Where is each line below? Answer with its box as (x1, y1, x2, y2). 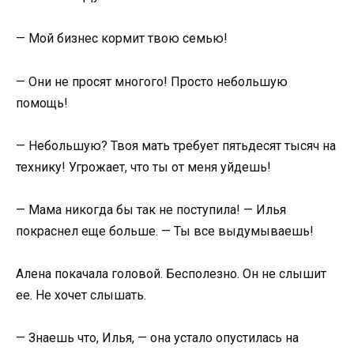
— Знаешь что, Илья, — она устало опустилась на (16, 330, 299, 346)
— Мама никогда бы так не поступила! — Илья (16, 201, 286, 217)
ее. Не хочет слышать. (16, 288, 146, 303)
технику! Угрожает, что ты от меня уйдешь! (16, 159, 271, 175)
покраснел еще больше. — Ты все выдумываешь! (16, 223, 314, 239)
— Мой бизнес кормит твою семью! (16, 31, 228, 47)
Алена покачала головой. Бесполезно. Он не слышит (16, 266, 326, 282)
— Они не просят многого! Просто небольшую (16, 73, 288, 89)
